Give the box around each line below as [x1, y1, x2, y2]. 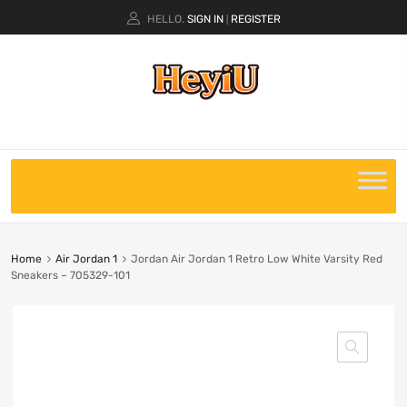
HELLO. [146, 12, 184, 25]
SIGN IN [186, 12, 223, 25]
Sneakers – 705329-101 [10, 268, 130, 282]
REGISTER [230, 12, 281, 25]
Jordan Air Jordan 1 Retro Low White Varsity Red [130, 252, 382, 265]
